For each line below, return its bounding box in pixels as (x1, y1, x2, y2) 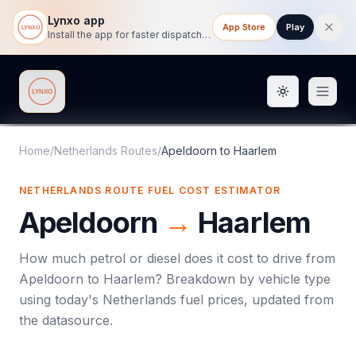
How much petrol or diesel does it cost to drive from (19, 250, 335, 266)
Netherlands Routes (54, 144, 157, 157)
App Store (222, 21, 265, 33)
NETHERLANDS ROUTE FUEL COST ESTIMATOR (19, 184, 281, 196)
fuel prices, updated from (176, 292, 334, 308)
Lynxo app (48, 14, 105, 27)
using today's (19, 292, 103, 308)
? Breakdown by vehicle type (155, 271, 331, 287)
